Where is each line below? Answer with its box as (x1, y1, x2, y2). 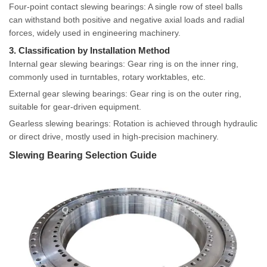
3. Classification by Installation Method (9, 45, 170, 56)
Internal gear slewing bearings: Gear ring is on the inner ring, (9, 59, 238, 69)
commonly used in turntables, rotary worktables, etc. (9, 72, 206, 82)
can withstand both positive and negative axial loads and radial (9, 15, 244, 25)
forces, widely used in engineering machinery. (9, 28, 181, 38)
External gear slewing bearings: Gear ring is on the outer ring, (9, 89, 241, 99)
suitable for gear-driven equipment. (9, 102, 141, 112)
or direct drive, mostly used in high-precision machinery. (9, 132, 219, 142)
